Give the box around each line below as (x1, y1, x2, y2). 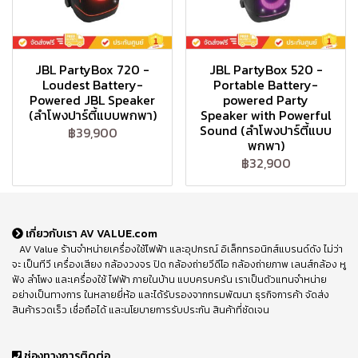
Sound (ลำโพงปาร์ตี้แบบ (200, 121, 332, 140)
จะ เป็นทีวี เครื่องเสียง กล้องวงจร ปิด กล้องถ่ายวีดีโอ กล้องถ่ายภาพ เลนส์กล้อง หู (12, 257, 346, 272)
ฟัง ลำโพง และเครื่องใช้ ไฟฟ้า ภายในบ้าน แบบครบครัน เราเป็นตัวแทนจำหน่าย (12, 272, 327, 287)
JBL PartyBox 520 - (209, 60, 323, 79)
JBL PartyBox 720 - (35, 60, 149, 79)
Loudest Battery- (42, 75, 143, 94)
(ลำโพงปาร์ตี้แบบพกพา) (28, 105, 157, 125)
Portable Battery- (213, 75, 318, 94)
